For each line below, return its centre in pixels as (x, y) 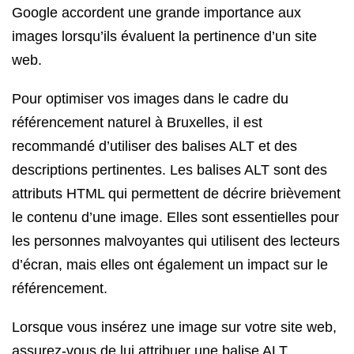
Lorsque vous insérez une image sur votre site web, (174, 327)
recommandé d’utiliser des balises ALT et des (154, 146)
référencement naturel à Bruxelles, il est (137, 122)
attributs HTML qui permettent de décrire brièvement (176, 194)
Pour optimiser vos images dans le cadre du (150, 99)
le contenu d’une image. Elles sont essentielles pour (175, 217)
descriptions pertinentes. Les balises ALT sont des (169, 170)
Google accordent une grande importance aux (156, 13)
